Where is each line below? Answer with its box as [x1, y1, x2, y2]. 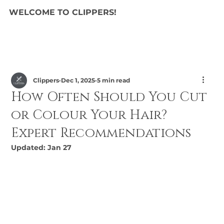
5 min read [97, 76, 130, 84]
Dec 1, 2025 [61, 76, 95, 84]
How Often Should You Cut [11, 88, 207, 106]
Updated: [11, 143, 48, 152]
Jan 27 [47, 143, 72, 152]
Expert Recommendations [11, 124, 191, 142]
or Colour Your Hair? [11, 106, 167, 124]
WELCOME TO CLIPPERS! [9, 7, 117, 17]
